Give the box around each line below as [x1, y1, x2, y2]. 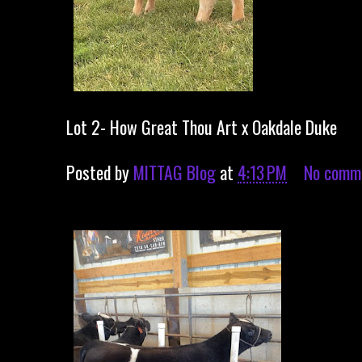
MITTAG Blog [133, 159, 216, 185]
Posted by [66, 159, 133, 185]
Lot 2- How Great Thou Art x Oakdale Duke [66, 114, 337, 140]
